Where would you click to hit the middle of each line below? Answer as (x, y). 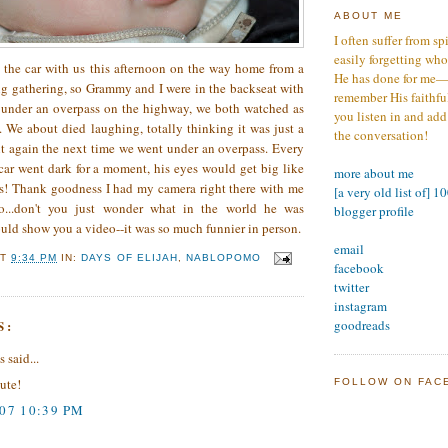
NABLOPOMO (223, 258)
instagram (360, 305)
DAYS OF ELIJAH (129, 258)
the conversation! (381, 134)
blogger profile (374, 210)
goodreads (362, 324)
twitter (351, 286)
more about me (374, 172)
